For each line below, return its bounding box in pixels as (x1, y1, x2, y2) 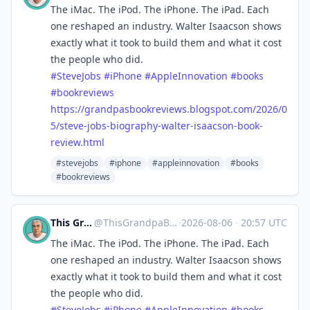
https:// (51, 102, 84, 116)
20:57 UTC (238, 216, 287, 229)
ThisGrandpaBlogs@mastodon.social (102, 216, 170, 229)
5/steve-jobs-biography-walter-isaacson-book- (51, 119, 263, 132)
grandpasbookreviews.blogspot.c (84, 102, 238, 116)
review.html (51, 136, 104, 149)
